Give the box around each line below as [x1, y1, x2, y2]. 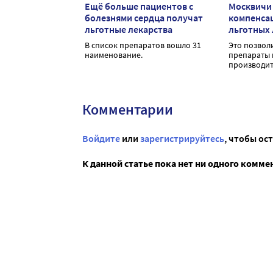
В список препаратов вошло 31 [85, 40, 201, 51]
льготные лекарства [85, 23, 172, 36]
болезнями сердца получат [85, 12, 203, 24]
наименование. [85, 49, 143, 61]
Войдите [82, 132, 120, 145]
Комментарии [82, 100, 173, 119]
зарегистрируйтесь [140, 132, 224, 145]
